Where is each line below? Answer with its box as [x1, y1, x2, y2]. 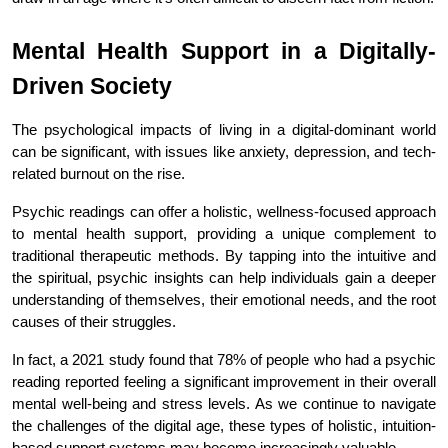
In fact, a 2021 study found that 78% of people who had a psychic [12, 351, 436, 368]
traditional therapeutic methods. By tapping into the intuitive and [12, 247, 436, 264]
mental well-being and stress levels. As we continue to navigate [12, 395, 436, 412]
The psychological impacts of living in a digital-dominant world [12, 121, 436, 138]
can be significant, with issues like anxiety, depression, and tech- [12, 143, 436, 160]
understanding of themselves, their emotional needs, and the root [12, 291, 436, 308]
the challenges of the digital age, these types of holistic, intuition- [12, 417, 436, 434]
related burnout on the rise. [12, 165, 185, 182]
